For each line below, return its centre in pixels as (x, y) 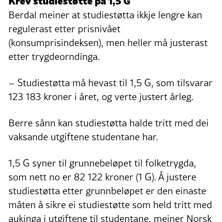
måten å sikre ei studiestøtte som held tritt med (110, 205)
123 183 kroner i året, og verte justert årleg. (101, 97)
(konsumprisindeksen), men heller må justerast (108, 43)
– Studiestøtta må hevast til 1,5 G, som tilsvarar (111, 83)
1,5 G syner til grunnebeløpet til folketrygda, (102, 163)
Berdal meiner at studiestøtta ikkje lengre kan (105, 15)
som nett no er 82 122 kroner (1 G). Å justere (102, 177)
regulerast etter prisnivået (64, 29)
